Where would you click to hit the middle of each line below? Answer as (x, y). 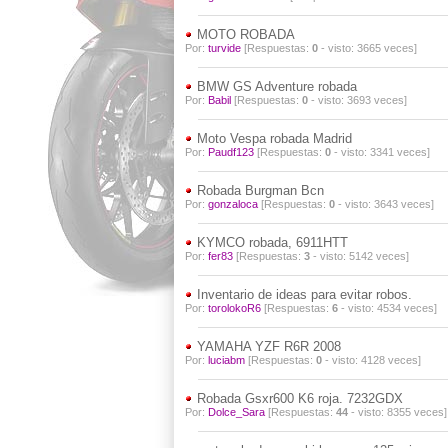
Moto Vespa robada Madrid (272, 138)
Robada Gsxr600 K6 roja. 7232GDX (297, 398)
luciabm (226, 360)
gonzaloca (232, 204)
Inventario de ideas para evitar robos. (302, 294)
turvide (224, 48)
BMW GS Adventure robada (276, 86)
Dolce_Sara (236, 412)
